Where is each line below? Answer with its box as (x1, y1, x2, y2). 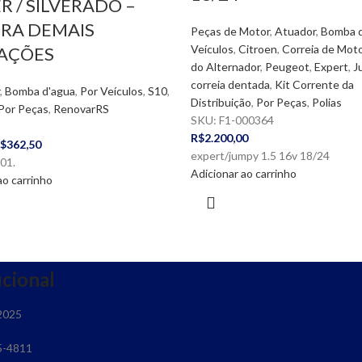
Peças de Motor (190, 24, 270, 38)
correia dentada (190, 78, 270, 91)
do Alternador (190, 60, 260, 74)
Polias (311, 95, 342, 109)
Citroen (238, 42, 277, 56)
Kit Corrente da (274, 78, 354, 91)
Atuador (274, 24, 316, 38)
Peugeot (264, 60, 309, 74)
